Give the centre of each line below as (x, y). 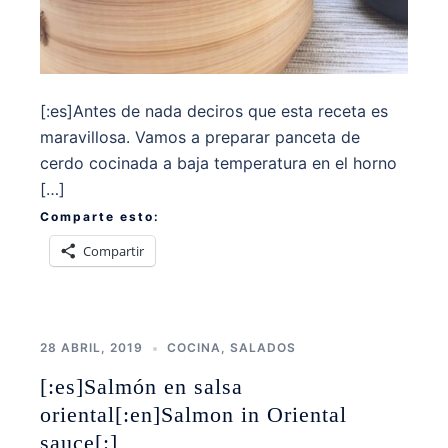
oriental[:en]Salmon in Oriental (193, 415)
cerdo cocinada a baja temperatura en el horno (218, 163)
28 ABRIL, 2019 (91, 348)
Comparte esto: (100, 217)
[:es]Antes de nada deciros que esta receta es (214, 111)
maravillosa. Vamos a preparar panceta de (200, 137)
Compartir (113, 251)
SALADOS (263, 348)
